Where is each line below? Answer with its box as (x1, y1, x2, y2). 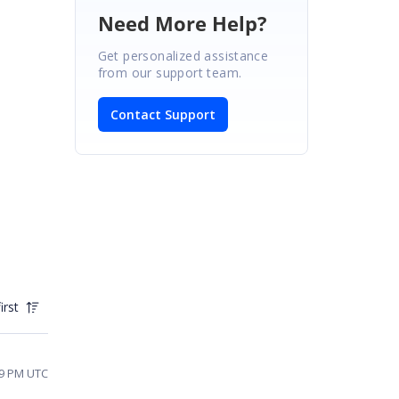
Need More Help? (97, 9, 267, 37)
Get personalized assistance (97, 46, 269, 64)
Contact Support (110, 105, 216, 123)
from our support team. (97, 63, 242, 81)
